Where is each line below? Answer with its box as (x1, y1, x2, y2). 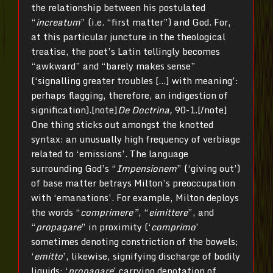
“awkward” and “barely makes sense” (31, 58, 196, 73)
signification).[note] (31, 102, 118, 117)
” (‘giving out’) (177, 160, 240, 175)
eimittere (149, 204, 188, 219)
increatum (36, 14, 80, 29)
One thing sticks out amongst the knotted (31, 116, 213, 132)
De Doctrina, (118, 102, 175, 117)
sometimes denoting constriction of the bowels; (31, 233, 238, 249)
